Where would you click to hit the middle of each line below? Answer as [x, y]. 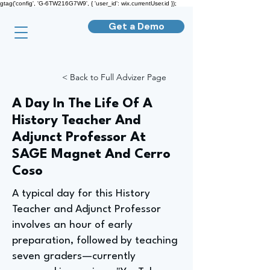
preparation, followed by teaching [95, 241]
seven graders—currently [74, 256]
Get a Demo [136, 26]
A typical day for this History [81, 194]
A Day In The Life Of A [82, 104]
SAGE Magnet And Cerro [91, 154]
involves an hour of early [72, 225]
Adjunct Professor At [79, 137]
